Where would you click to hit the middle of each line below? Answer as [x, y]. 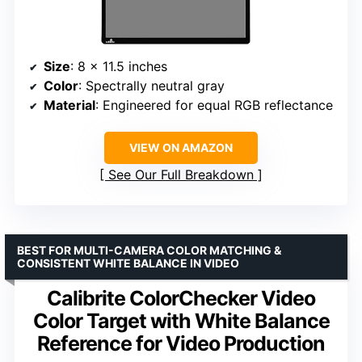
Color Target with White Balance [181, 321]
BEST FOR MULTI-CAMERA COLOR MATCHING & [149, 250]
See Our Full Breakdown [181, 175]
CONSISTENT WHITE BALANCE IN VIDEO [128, 263]
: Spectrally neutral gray [152, 86]
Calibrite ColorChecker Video [181, 299]
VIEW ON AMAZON [181, 148]
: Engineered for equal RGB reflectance [214, 105]
